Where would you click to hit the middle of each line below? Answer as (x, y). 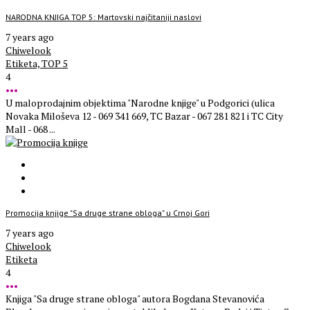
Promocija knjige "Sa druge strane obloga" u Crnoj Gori (108, 213)
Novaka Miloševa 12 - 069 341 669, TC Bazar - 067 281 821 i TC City (144, 116)
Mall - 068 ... (30, 129)
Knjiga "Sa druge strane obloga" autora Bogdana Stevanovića (135, 299)
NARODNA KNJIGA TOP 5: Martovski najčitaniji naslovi (103, 17)
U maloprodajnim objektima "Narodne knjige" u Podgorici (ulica (140, 103)
